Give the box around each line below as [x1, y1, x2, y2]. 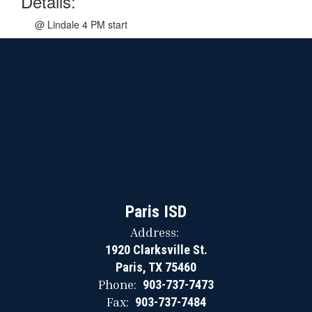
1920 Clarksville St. [104, 242, 208, 257]
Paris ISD [125, 202, 187, 221]
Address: [130, 224, 179, 240]
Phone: [98, 276, 136, 292]
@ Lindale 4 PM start [35, 17, 127, 31]
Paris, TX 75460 [116, 260, 196, 274]
